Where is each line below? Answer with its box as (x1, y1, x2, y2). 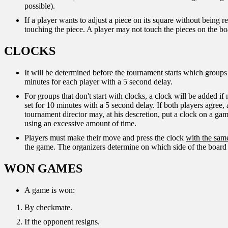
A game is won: (24, 185, 75, 194)
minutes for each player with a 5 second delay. (24, 77, 173, 87)
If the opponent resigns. (24, 217, 100, 226)
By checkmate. (24, 203, 72, 212)
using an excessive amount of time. (24, 119, 136, 128)
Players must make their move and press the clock (24, 133, 186, 142)
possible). (24, 2, 55, 11)
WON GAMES (4, 161, 82, 175)
